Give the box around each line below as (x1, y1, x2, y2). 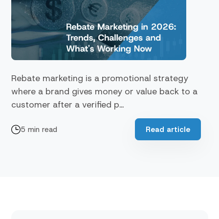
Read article (145, 124, 190, 134)
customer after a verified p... (11, 98, 124, 110)
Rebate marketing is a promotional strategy (11, 72, 188, 84)
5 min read (20, 124, 57, 134)
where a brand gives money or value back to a (11, 85, 197, 97)
